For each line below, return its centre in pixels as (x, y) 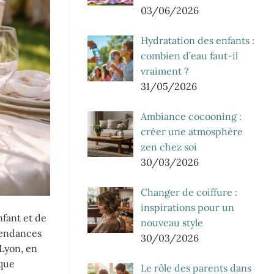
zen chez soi (169, 146)
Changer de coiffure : (189, 192)
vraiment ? (165, 71)
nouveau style (172, 222)
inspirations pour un (187, 207)
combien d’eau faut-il (189, 55)
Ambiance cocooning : (191, 116)
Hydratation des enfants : (198, 40)
